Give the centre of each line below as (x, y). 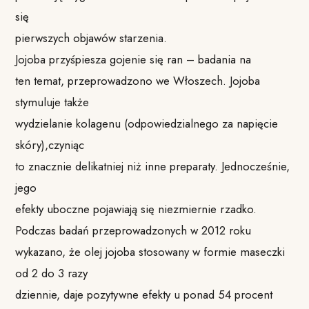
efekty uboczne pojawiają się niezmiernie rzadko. (136, 209)
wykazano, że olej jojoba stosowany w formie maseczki (150, 251)
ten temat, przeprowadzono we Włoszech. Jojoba (138, 80)
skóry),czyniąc (50, 144)
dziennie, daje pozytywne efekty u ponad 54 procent (144, 294)
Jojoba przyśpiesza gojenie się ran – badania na (133, 59)
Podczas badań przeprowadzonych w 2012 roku (133, 230)
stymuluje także (52, 102)
